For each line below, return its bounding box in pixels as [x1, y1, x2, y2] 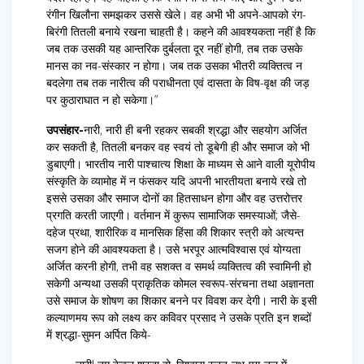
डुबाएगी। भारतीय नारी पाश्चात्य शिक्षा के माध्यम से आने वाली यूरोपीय [46, 156, 315, 172]
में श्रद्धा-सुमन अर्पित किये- [46, 327, 151, 343]
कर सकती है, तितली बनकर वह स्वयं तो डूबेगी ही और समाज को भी [46, 139, 310, 155]
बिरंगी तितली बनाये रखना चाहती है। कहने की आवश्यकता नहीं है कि [46, 24, 315, 40]
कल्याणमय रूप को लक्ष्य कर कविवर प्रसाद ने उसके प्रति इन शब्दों [46, 310, 311, 326]
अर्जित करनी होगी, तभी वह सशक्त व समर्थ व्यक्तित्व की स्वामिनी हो [46, 258, 311, 275]
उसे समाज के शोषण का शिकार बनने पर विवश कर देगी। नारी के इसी [46, 292, 317, 309]
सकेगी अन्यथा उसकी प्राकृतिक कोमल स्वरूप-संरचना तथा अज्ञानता [46, 275, 314, 292]
